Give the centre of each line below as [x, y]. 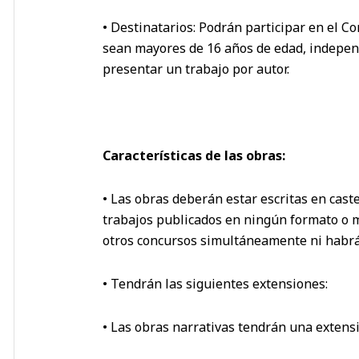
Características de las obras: [194, 155]
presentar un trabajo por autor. [196, 69]
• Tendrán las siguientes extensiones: [215, 283]
